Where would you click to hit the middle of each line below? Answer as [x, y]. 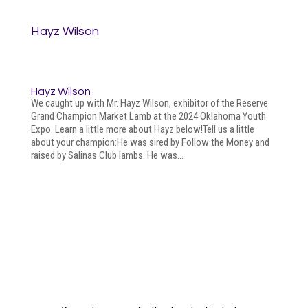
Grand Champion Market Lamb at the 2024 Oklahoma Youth [148, 116]
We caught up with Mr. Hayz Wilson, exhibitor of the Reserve [149, 103]
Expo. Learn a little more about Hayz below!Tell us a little [142, 129]
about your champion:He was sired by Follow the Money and [150, 142]
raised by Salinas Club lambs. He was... [107, 155]
